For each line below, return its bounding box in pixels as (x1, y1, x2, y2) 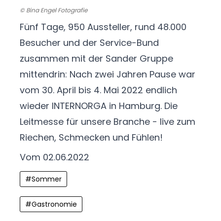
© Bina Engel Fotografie (20, 6, 87, 15)
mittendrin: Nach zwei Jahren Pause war (20, 68, 195, 81)
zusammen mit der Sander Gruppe (20, 52, 173, 65)
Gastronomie (32, 199, 77, 210)
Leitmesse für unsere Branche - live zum (20, 115, 195, 128)
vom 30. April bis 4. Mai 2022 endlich (20, 84, 177, 97)
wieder (20, 100, 52, 112)
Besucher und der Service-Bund (20, 37, 159, 49)
